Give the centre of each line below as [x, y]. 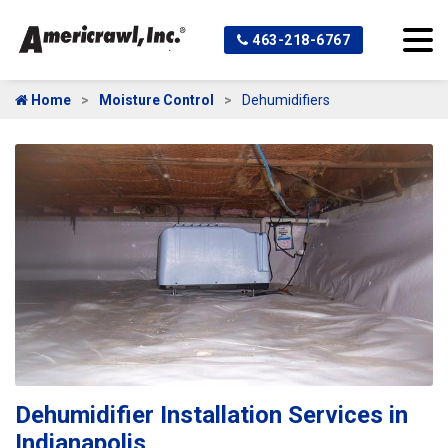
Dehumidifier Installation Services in [211, 415]
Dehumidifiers [286, 100]
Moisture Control [156, 100]
